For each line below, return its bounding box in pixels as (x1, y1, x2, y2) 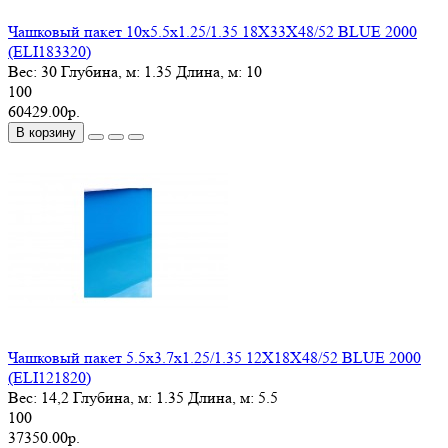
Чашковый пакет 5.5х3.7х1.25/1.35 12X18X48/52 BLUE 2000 (8, 348, 421, 368)
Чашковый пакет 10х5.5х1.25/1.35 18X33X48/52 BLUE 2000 (8, 22, 417, 42)
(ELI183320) (8, 42, 91, 62)
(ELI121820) (8, 368, 91, 388)
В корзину (16, 125, 76, 141)
